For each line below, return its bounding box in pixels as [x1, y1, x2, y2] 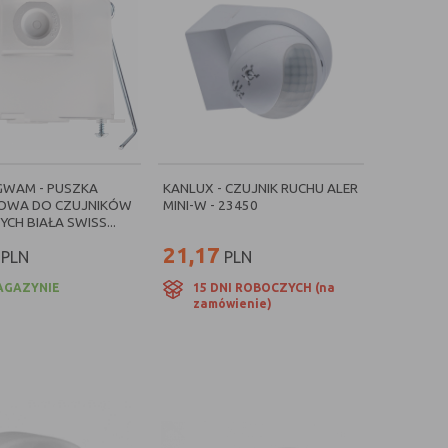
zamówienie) [193, 297, 272, 310]
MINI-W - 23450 [163, 197, 258, 213]
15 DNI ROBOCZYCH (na [193, 281, 335, 294]
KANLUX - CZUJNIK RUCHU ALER [163, 180, 358, 196]
